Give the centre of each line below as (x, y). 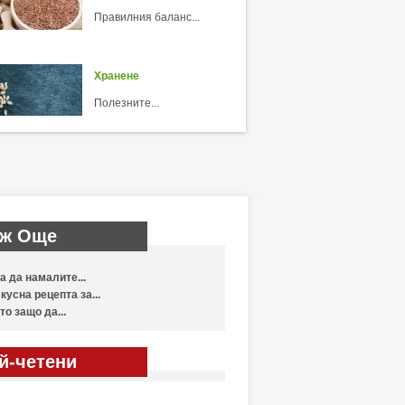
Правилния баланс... (146, 17)
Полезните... (126, 103)
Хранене (116, 76)
